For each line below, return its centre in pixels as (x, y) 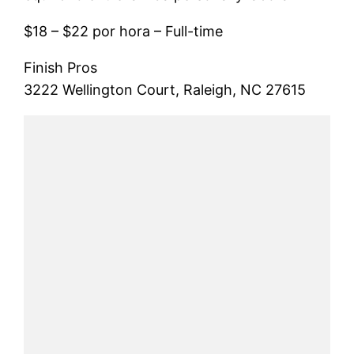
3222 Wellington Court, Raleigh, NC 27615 (165, 90)
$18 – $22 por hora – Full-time (124, 31)
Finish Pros (61, 68)
